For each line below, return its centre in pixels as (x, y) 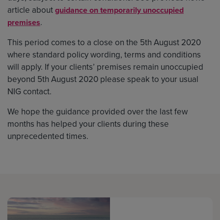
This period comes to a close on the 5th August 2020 (104, 42)
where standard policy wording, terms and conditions (104, 55)
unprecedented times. (48, 136)
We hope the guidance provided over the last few (97, 111)
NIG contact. (29, 91)
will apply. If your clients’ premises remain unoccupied (105, 67)
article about (31, 10)
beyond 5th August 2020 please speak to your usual (103, 79)
